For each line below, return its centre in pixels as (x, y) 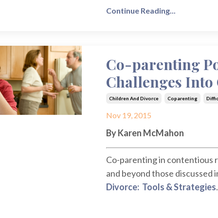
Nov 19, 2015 (128, 115)
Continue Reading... (141, 11)
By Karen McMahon (145, 133)
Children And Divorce (134, 99)
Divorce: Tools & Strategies (161, 187)
